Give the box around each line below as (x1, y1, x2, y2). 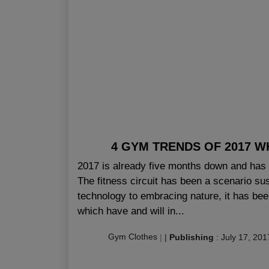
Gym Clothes (108, 232, 157, 242)
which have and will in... (77, 205, 184, 217)
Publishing (169, 232, 214, 242)
